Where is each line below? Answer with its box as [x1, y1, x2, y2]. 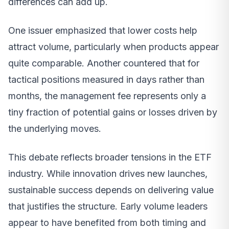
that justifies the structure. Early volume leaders [8, 200, 208, 212]
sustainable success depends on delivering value [8, 184, 214, 195]
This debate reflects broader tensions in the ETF [8, 151, 212, 163]
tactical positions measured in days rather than [8, 74, 204, 85]
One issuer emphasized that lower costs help [8, 25, 197, 36]
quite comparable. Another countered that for [8, 57, 199, 68]
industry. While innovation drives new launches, [8, 168, 208, 179]
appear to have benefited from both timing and [8, 217, 206, 228]
